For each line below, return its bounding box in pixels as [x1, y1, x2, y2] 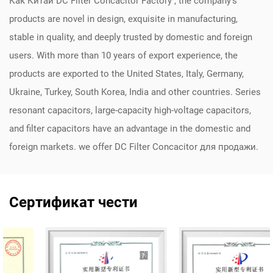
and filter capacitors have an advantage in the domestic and [9, 123, 250, 134]
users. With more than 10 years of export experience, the [9, 50, 238, 61]
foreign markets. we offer [9, 141, 115, 152]
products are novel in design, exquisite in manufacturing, [9, 13, 238, 24]
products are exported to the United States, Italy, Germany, [9, 68, 244, 79]
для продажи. [197, 141, 258, 152]
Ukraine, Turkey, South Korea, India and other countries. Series [9, 87, 261, 97]
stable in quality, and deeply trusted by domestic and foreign [9, 32, 252, 43]
